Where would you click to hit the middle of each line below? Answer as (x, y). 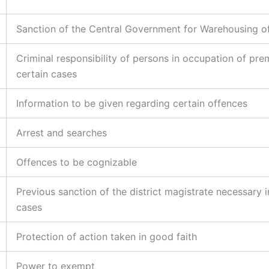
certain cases (47, 74)
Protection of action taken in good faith (107, 236)
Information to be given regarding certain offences (132, 103)
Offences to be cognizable (77, 162)
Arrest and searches (62, 132)
